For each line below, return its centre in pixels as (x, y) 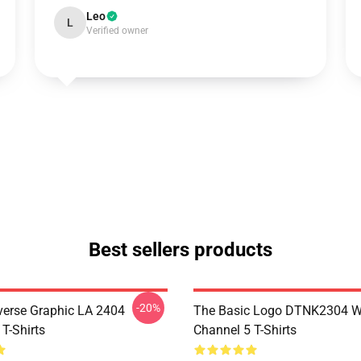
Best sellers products (180, 250)
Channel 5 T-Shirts (245, 330)
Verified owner (117, 31)
